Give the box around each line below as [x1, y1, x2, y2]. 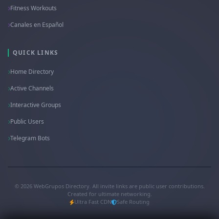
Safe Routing [117, 198, 150, 205]
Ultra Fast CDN [74, 198, 111, 205]
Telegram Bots [10, 134, 50, 142]
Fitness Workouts [10, 4, 57, 12]
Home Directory [10, 67, 54, 76]
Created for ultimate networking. [67, 190, 152, 197]
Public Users [10, 117, 44, 126]
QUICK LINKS [13, 48, 59, 57]
